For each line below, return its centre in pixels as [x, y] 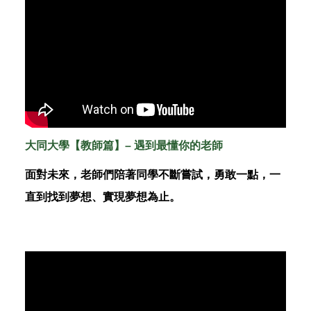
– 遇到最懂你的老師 [174, 146]
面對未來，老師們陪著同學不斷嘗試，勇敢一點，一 [152, 175]
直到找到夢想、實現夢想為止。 [102, 197]
